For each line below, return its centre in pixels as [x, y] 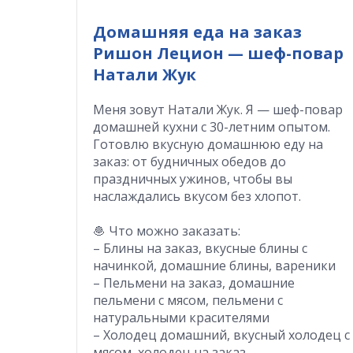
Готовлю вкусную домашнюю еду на [208, 144]
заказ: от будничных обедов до [190, 161]
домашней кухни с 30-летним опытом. [212, 126]
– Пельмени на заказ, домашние [194, 282]
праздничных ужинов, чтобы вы [193, 178]
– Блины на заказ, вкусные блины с [200, 248]
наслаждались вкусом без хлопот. [197, 196]
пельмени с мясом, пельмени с [188, 300]
